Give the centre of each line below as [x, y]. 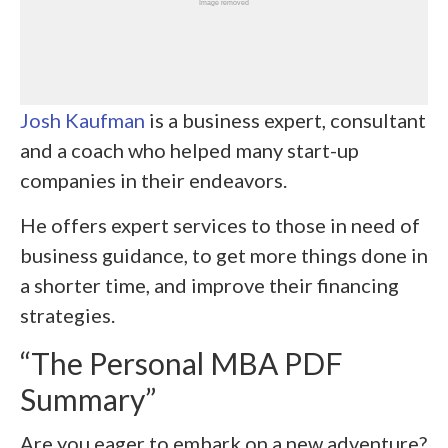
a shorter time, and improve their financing [209, 284]
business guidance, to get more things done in [224, 254]
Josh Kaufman [82, 119]
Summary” [88, 398]
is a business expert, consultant [285, 119]
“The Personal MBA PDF [181, 362]
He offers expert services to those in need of [220, 224]
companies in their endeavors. [153, 179]
